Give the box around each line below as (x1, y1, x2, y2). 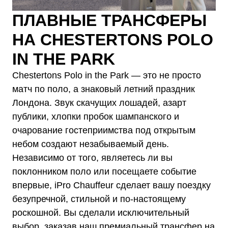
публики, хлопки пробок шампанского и (12, 111, 179, 122)
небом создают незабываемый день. (12, 138, 169, 149)
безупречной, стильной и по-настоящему (12, 193, 186, 204)
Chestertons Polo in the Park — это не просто (12, 70, 201, 80)
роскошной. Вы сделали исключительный (12, 207, 189, 218)
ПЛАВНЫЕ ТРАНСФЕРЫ (12, 11, 207, 30)
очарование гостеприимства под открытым (12, 125, 195, 135)
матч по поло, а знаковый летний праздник (12, 83, 195, 94)
